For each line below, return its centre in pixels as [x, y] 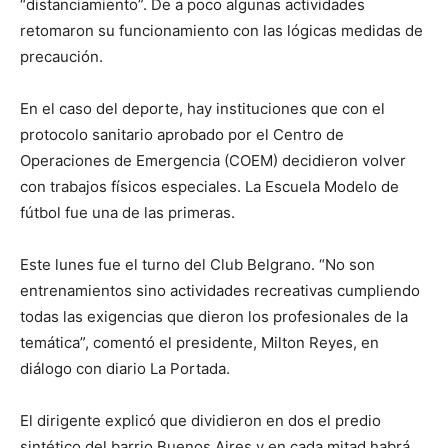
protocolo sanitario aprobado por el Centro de [182, 134]
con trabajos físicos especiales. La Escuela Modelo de [209, 186]
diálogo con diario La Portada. [137, 368]
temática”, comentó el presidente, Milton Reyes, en [199, 342]
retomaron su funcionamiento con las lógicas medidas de [221, 30]
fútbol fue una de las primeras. [127, 212]
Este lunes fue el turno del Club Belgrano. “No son [197, 264]
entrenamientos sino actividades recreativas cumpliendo [220, 290]
